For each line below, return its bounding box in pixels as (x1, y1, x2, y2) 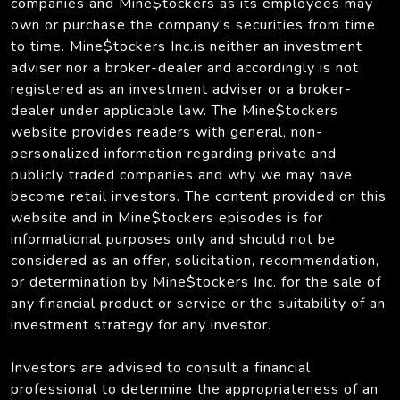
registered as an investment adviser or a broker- (11, 79, 352, 99)
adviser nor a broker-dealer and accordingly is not (11, 57, 359, 78)
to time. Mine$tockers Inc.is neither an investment (11, 36, 362, 56)
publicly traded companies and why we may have (11, 164, 353, 185)
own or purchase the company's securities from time (11, 14, 376, 35)
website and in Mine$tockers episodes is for (11, 207, 323, 228)
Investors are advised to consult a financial (11, 357, 311, 378)
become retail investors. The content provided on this (11, 186, 387, 206)
